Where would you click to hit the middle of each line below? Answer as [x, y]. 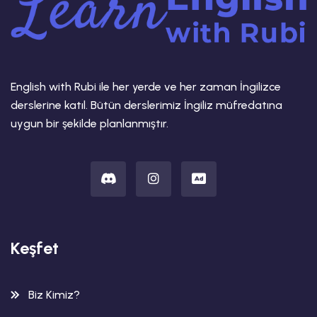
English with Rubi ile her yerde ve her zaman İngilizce [146, 86]
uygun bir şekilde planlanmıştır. [90, 123]
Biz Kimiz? [54, 294]
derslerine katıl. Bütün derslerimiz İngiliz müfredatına [146, 105]
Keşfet [35, 248]
